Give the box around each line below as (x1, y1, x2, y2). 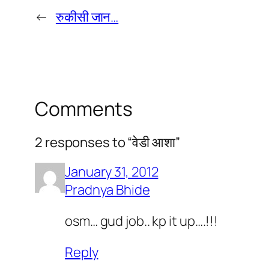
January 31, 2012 (65, 163, 159, 181)
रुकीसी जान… (55, 7, 119, 26)
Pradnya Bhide (65, 181, 150, 199)
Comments (35, 95, 133, 122)
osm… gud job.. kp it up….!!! (65, 212, 219, 231)
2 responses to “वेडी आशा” (35, 133, 180, 152)
